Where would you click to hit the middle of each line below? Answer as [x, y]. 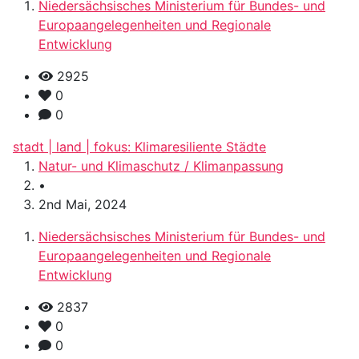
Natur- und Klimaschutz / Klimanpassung [161, 166]
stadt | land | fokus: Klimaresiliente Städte [139, 147]
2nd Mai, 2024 [83, 205]
